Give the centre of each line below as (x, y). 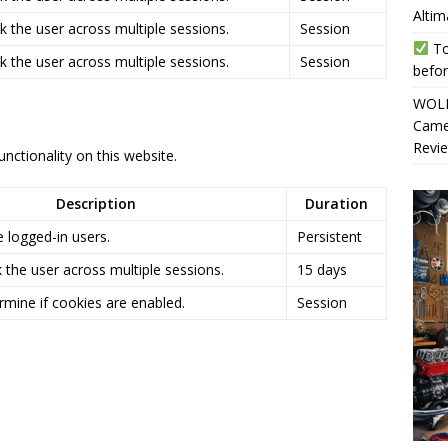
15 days (322, 269)
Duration (336, 203)
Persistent (329, 236)
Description (95, 203)
